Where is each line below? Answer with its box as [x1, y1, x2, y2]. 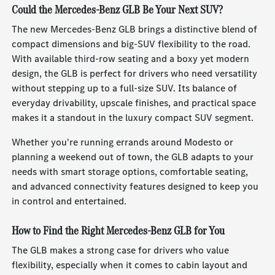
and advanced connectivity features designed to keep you [12, 180, 259, 193]
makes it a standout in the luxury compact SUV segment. [12, 111, 254, 125]
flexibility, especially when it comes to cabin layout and [12, 258, 248, 272]
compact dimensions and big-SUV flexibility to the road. [12, 37, 251, 51]
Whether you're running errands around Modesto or [12, 136, 234, 149]
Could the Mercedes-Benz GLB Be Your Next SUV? [12, 1, 223, 18]
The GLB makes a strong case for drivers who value [12, 244, 230, 257]
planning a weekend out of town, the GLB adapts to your [12, 150, 254, 164]
